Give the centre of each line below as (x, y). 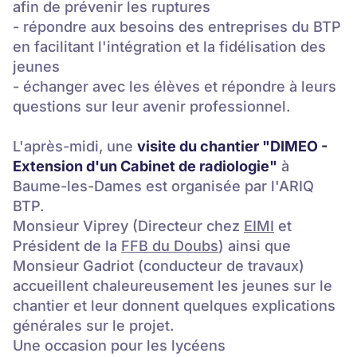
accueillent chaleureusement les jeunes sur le (173, 285)
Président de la (67, 245)
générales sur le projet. (93, 325)
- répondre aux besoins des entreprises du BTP (177, 26)
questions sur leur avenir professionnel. (151, 106)
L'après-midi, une (75, 145)
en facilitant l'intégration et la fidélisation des (169, 46)
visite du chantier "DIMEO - (232, 145)
